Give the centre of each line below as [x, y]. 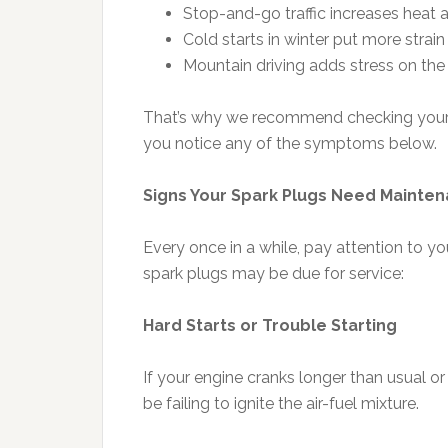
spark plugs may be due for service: [273, 273]
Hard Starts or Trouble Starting [270, 325]
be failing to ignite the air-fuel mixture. [281, 403]
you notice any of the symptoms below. [290, 143]
